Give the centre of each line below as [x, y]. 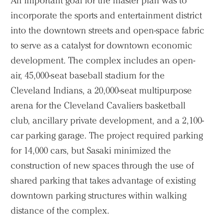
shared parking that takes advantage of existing [103, 181]
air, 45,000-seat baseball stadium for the [88, 76]
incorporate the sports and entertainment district [107, 15]
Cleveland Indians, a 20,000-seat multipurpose [101, 91]
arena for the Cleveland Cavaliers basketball [98, 106]
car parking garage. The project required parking [107, 136]
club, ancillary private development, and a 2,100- [108, 121]
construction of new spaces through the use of [102, 166]
